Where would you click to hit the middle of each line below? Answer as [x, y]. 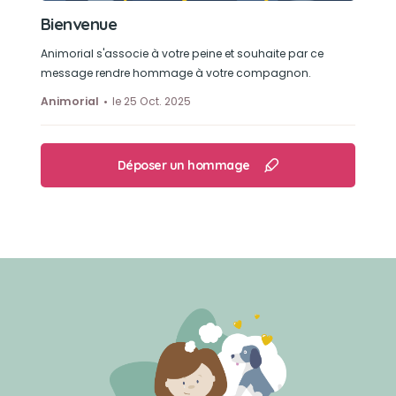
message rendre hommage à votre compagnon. [175, 73]
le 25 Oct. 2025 [151, 101]
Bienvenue [79, 24]
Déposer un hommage [183, 165]
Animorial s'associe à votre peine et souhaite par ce [182, 53]
